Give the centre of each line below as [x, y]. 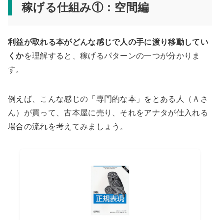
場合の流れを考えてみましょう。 [68, 127]
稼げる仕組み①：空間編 [85, 8]
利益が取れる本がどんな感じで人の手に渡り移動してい [108, 42]
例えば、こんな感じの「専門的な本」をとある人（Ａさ [108, 99]
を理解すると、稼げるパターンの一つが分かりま [112, 56]
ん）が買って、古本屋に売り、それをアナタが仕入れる [108, 113]
